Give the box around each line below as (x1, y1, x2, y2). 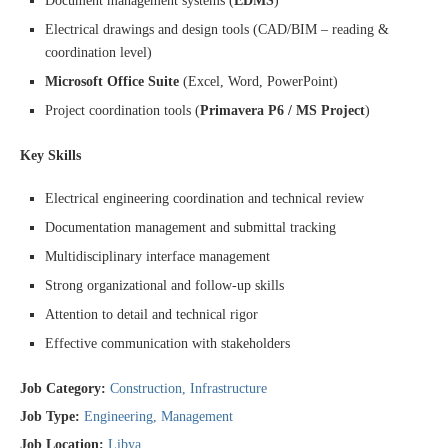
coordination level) (45, 45, 152, 60)
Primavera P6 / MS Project (200, 103, 365, 118)
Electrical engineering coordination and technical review (45, 191, 364, 206)
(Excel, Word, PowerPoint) (179, 74, 338, 89)
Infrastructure (190, 381, 267, 396)
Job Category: (20, 381, 110, 396)
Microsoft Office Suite (45, 74, 179, 89)
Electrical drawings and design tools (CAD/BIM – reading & (45, 22, 389, 37)
